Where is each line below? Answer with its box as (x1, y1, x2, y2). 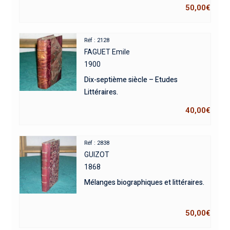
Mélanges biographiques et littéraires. (84, 177, 205, 188)
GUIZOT (84, 150, 110, 159)
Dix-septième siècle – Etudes (84, 74, 178, 85)
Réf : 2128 (84, 36, 110, 44)
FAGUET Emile (84, 47, 130, 56)
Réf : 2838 (84, 139, 110, 146)
